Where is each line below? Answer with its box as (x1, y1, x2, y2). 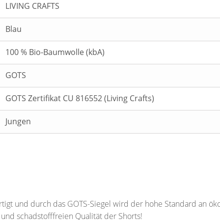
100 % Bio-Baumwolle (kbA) (5, 47, 105, 57)
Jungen (5, 116, 31, 127)
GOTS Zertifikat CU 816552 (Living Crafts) (5, 93, 154, 104)
